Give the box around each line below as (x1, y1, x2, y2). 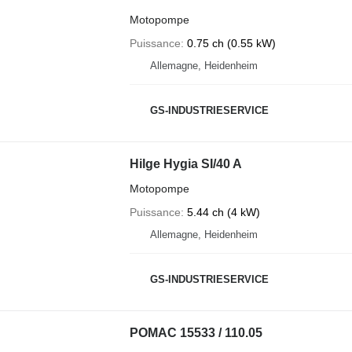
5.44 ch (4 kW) (186, 205, 260, 218)
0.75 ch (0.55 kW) (186, 36, 276, 49)
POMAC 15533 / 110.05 (129, 325, 262, 339)
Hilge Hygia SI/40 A (129, 156, 242, 170)
